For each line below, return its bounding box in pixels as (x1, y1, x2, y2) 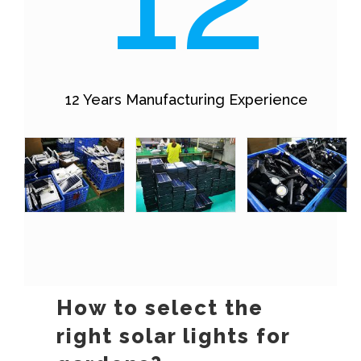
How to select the (56, 296, 263, 321)
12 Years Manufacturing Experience (65, 91, 309, 109)
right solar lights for (56, 324, 290, 349)
